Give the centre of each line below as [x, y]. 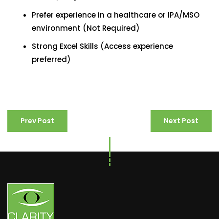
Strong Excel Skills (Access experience [102, 46]
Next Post [181, 121]
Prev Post [37, 121]
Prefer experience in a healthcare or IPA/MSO [116, 15]
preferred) [51, 59]
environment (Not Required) [86, 28]
